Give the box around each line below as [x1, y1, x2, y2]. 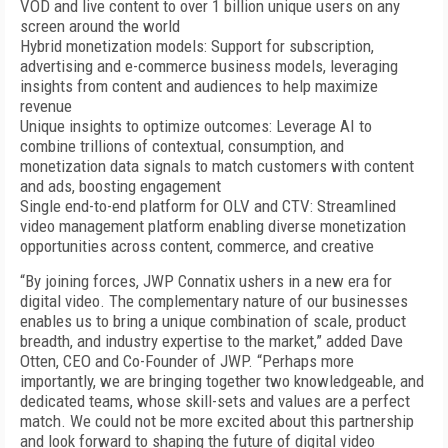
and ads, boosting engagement [20, 176, 221, 196]
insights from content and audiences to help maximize [20, 76, 378, 96]
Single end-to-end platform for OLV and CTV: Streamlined [20, 196, 396, 216]
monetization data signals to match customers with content [20, 156, 414, 176]
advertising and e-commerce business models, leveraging [20, 56, 398, 76]
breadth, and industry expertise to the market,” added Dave [20, 331, 403, 351]
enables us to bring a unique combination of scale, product [20, 311, 406, 331]
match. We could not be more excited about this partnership [20, 411, 414, 431]
